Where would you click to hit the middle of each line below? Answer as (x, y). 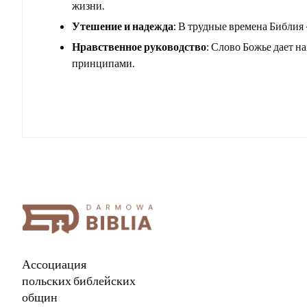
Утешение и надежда (123, 26)
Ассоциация (54, 264)
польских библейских (79, 281)
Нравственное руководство (139, 47)
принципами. (103, 63)
